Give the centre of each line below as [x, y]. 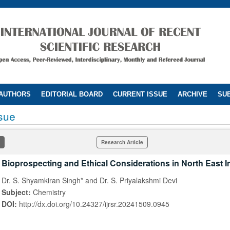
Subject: [17, 192]
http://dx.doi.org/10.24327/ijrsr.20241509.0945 [94, 204]
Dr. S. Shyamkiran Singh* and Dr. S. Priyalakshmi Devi [89, 180]
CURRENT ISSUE [140, 94]
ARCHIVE [193, 94]
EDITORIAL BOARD [72, 94]
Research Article [122, 142]
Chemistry [49, 192]
